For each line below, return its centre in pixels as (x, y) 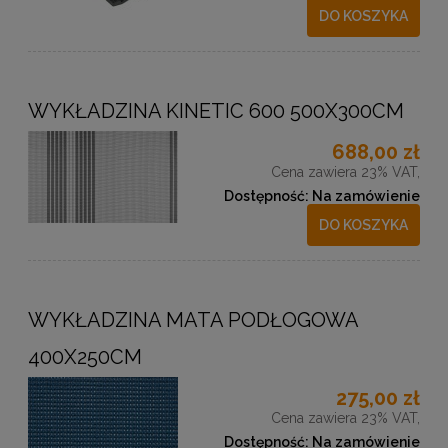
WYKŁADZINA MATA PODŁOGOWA (193, 319)
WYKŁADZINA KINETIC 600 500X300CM (216, 110)
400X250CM (85, 356)
